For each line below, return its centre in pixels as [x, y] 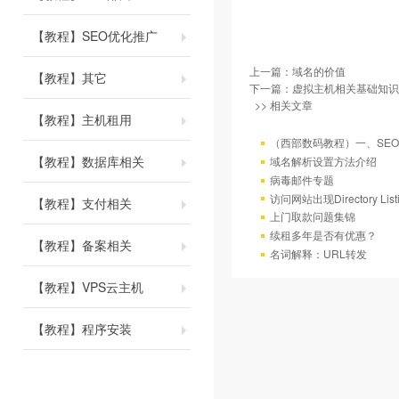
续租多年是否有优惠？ [323, 235]
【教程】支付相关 [82, 203]
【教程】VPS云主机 [88, 287]
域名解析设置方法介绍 [323, 160]
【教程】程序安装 [82, 329]
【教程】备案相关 [82, 245]
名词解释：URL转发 [318, 254]
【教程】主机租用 [82, 119]
